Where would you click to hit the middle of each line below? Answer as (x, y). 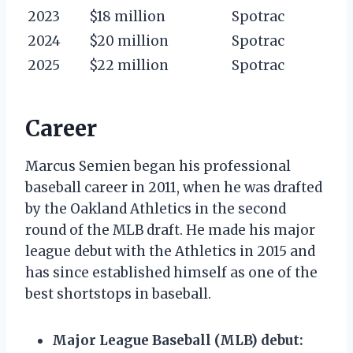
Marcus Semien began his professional (158, 166)
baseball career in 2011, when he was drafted (174, 187)
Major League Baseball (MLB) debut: (178, 340)
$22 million (129, 65)
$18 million (127, 16)
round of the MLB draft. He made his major (170, 230)
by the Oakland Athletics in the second (156, 208)
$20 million (129, 41)
